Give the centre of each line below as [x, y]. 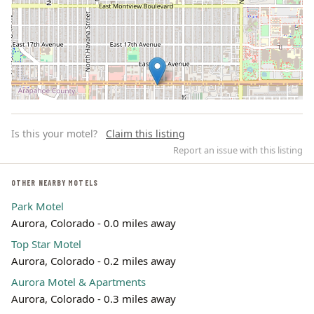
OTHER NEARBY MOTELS [55, 183]
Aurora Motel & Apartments [78, 282]
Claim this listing [145, 134]
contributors [276, 220]
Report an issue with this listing [238, 150]
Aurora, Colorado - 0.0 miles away [94, 223]
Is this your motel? [54, 134]
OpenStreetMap [222, 220]
